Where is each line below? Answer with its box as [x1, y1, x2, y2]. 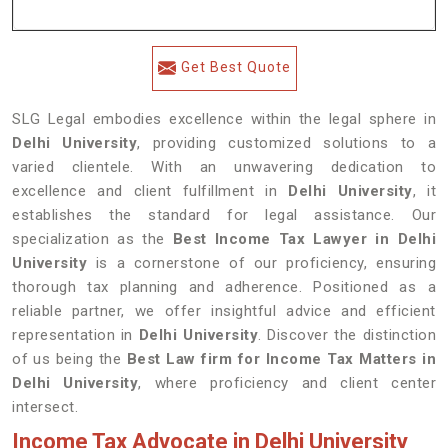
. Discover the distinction [258, 326, 437, 344]
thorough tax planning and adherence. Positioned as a [12, 278, 436, 296]
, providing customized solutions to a [137, 134, 437, 152]
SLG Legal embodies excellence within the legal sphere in [12, 110, 436, 128]
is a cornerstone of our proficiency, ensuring [87, 254, 436, 272]
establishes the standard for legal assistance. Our [12, 206, 436, 224]
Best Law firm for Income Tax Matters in [126, 350, 437, 368]
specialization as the [12, 230, 173, 248]
